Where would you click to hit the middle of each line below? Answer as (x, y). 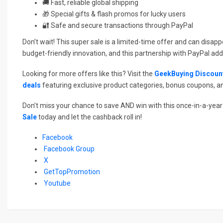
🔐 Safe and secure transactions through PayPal (118, 25)
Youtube (57, 183)
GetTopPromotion (72, 171)
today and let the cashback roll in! (89, 117)
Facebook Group (69, 149)
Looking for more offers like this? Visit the (88, 73)
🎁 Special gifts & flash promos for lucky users (114, 14)
